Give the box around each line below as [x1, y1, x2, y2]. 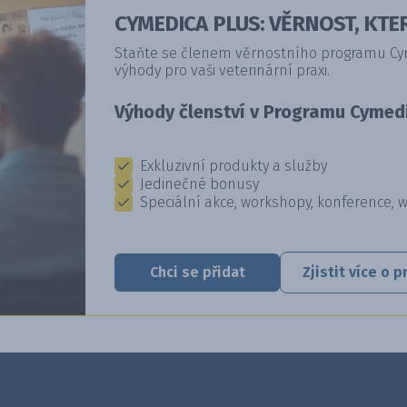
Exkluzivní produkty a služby [140, 157, 328, 175]
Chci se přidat [149, 263, 245, 282]
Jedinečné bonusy [140, 175, 260, 194]
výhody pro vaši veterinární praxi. [114, 62, 331, 80]
